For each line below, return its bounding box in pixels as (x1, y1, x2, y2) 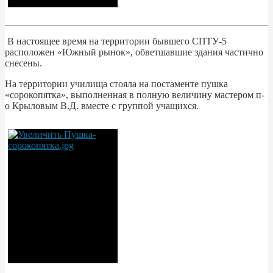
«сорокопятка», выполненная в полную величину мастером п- (5, 90, 264, 101)
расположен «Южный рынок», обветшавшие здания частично (5, 47, 263, 58)
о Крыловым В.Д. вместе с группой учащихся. (5, 101, 199, 112)
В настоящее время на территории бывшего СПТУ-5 (5, 36, 227, 47)
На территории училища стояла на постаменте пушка (5, 79, 228, 90)
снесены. (5, 58, 42, 69)
